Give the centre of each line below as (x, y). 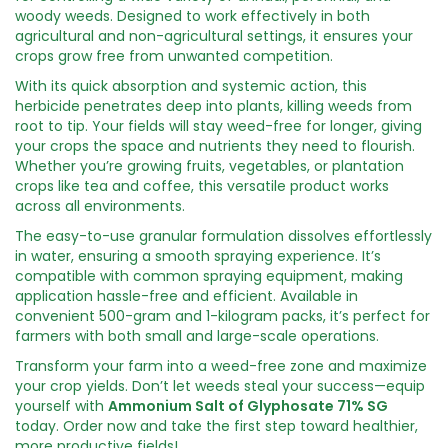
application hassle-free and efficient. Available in (186, 296)
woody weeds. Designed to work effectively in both (192, 16)
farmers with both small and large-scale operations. (197, 336)
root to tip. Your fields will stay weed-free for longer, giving (218, 126)
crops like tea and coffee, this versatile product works (202, 186)
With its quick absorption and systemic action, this (191, 86)
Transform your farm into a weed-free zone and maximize (221, 366)
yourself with (61, 406)
